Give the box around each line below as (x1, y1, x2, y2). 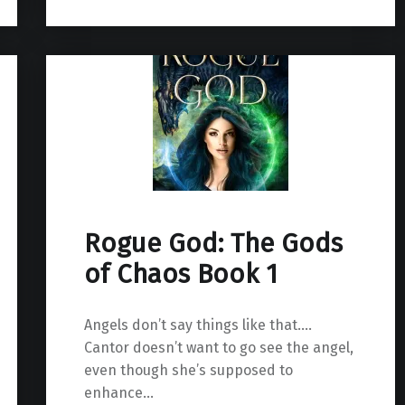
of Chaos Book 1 (83, 258, 278, 290)
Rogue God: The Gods (83, 227, 343, 259)
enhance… (83, 383, 154, 401)
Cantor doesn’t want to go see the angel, (83, 338, 353, 356)
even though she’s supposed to (83, 361, 293, 379)
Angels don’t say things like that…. (83, 316, 312, 334)
